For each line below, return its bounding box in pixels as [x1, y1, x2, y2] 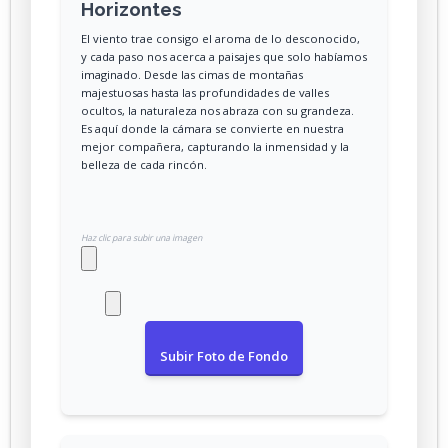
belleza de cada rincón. [81, 156, 207, 172]
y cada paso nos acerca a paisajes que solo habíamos [81, 48, 367, 64]
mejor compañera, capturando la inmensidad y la [81, 138, 349, 154]
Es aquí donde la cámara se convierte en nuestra [81, 120, 344, 136]
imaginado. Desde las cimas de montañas [81, 66, 303, 82]
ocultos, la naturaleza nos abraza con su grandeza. [81, 102, 354, 118]
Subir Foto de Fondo [160, 347, 288, 365]
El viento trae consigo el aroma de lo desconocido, [81, 30, 360, 46]
